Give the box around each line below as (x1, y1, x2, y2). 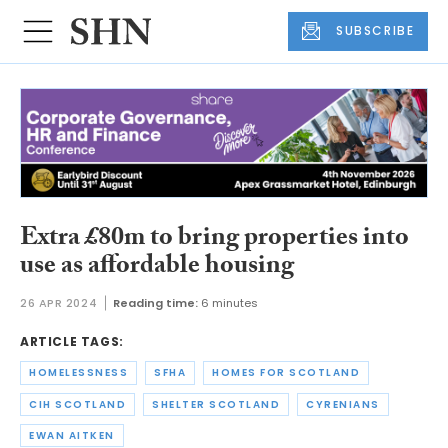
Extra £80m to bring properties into (20, 217, 409, 262)
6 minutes (201, 295, 259, 312)
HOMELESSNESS (29, 365, 128, 381)
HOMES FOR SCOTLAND (212, 365, 360, 381)
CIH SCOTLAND (29, 396, 126, 412)
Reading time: (113, 295, 199, 312)
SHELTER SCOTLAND (152, 396, 280, 412)
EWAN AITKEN (29, 428, 115, 444)
